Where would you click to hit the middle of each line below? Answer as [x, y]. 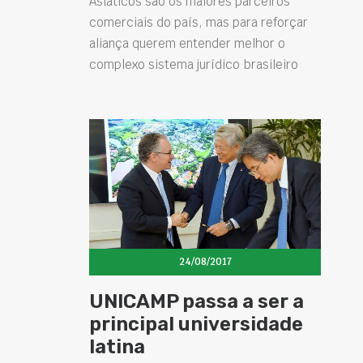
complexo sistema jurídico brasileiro [194, 64]
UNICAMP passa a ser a [196, 301]
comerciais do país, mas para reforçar [199, 22]
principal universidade [196, 324]
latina [117, 346]
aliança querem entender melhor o [187, 43]
